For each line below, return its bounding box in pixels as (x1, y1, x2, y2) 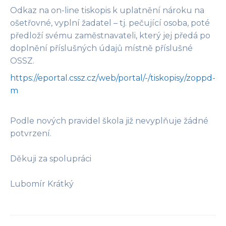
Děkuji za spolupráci (10, 153, 91, 163)
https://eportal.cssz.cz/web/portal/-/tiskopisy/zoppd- (10, 73, 215, 83)
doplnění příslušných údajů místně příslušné (10, 43, 193, 53)
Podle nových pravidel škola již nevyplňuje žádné (10, 116, 208, 126)
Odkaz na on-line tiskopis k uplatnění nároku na (10, 5, 204, 15)
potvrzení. (10, 128, 51, 138)
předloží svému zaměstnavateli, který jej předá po (10, 30, 210, 40)
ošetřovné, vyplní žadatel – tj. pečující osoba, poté (10, 18, 210, 28)
